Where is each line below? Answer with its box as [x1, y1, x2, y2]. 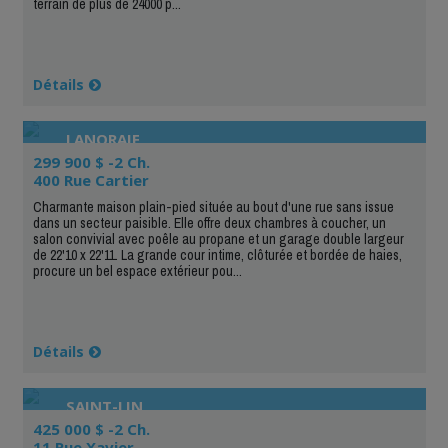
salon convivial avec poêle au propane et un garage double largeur [32, 229, 404, 248]
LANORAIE [65, 128, 140, 149]
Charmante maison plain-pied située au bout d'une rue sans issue [32, 197, 394, 216]
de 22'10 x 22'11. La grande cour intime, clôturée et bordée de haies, [32, 245, 402, 264]
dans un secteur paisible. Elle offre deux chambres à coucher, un [32, 213, 386, 232]
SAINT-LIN [65, 395, 143, 416]
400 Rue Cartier [32, 169, 149, 190]
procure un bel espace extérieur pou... [32, 261, 242, 280]
